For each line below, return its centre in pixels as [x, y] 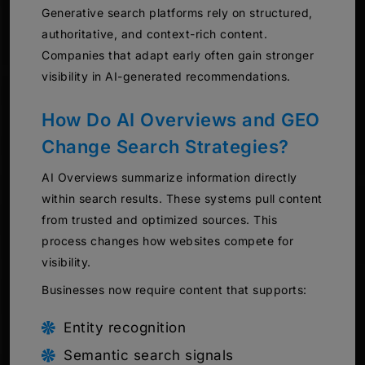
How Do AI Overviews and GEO [181, 119]
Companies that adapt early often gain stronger [178, 55]
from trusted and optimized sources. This [159, 219]
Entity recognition [125, 327]
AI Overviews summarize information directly [169, 177]
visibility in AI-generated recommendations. [166, 76]
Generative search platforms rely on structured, [177, 12]
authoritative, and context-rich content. [154, 33]
